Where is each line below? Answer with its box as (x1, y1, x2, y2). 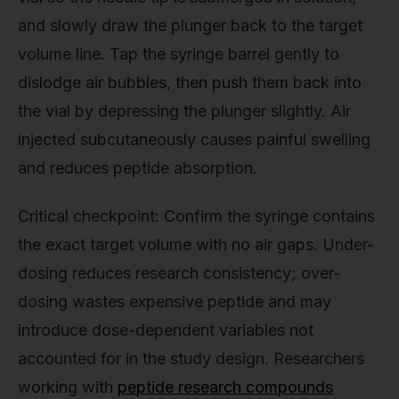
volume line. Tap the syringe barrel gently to (18, 45, 339, 64)
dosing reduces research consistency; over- (18, 263, 340, 282)
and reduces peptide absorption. (18, 159, 257, 178)
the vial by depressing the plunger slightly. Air (18, 102, 351, 121)
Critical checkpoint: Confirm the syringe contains (18, 206, 375, 225)
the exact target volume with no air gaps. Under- (18, 234, 374, 254)
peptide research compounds (118, 377, 333, 396)
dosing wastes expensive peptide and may (18, 291, 331, 311)
